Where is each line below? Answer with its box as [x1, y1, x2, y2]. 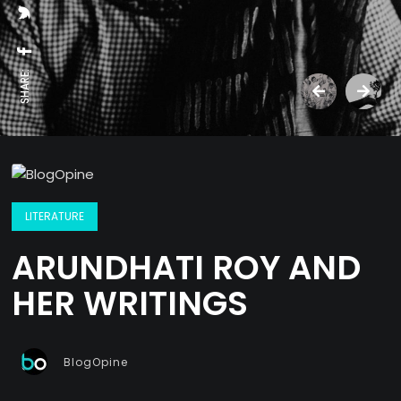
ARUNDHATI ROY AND [12, 244, 362, 292]
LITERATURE [25, 209, 85, 225]
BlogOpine [64, 354, 129, 371]
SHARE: [17, 69, 32, 104]
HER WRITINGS [12, 280, 249, 328]
